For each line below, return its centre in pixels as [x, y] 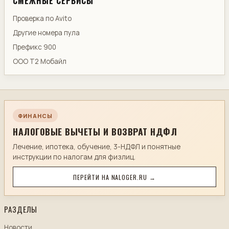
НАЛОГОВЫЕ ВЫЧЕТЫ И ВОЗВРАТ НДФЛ [95, 132]
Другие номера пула [46, 33]
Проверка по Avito [42, 19]
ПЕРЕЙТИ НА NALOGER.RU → [114, 177]
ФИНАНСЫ [35, 116]
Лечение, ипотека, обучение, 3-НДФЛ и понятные [97, 146]
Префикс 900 [35, 47]
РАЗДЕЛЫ [21, 209]
